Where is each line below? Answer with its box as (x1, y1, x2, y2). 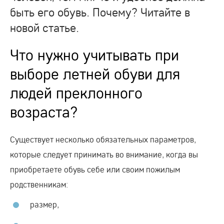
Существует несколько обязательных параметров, (10, 133, 196, 144)
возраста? (10, 102, 78, 122)
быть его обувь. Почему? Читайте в (10, 4, 190, 19)
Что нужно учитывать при (10, 45, 179, 65)
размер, (30, 198, 59, 209)
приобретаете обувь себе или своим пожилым (10, 163, 180, 174)
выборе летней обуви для (10, 64, 180, 84)
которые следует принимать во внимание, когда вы (10, 148, 198, 159)
